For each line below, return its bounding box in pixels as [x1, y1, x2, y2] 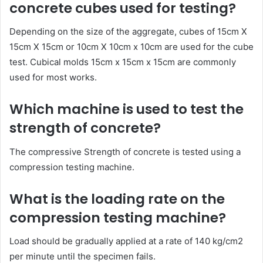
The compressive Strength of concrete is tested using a [9, 146, 241, 157]
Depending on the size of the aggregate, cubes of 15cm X [9, 26, 247, 38]
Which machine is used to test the [9, 100, 244, 119]
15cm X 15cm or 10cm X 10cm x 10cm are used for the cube [9, 41, 254, 53]
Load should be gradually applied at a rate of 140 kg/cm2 [9, 235, 243, 247]
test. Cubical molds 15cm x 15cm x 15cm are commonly [9, 56, 236, 68]
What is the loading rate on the [9, 189, 225, 208]
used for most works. [9, 72, 97, 83]
